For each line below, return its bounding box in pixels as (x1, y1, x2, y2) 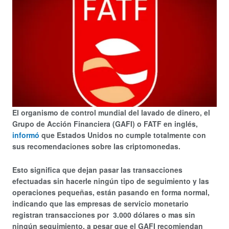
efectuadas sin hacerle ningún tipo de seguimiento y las (12, 176, 209, 187)
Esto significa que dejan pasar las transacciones (12, 165, 182, 175)
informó (12, 129, 39, 140)
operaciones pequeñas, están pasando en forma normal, (12, 187, 210, 198)
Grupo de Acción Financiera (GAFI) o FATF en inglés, (12, 118, 198, 129)
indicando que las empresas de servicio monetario (12, 198, 189, 209)
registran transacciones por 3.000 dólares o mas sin (12, 210, 195, 220)
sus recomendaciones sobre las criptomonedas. (12, 141, 180, 151)
